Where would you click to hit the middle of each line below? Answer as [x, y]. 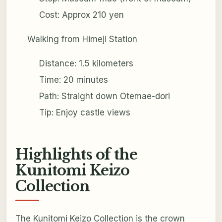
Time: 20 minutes [73, 80]
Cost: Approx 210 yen [81, 15]
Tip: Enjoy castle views [84, 113]
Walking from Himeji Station [82, 39]
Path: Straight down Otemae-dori [104, 96]
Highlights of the [76, 155]
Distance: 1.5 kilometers [86, 64]
